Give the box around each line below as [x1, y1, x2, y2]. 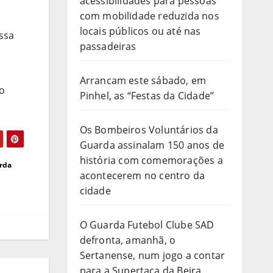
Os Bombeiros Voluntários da [79, 122, 218, 136]
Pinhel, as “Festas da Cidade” [79, 88, 214, 102]
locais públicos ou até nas [79, 24, 201, 38]
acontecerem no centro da [79, 168, 205, 182]
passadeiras [79, 39, 136, 53]
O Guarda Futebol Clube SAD [79, 218, 214, 232]
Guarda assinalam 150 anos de [79, 138, 225, 152]
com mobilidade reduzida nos [79, 9, 219, 23]
